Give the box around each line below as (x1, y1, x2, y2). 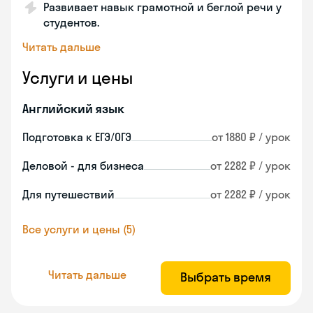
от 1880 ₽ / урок (212, 130, 291, 144)
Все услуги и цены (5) (22, 222, 136, 236)
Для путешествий (22, 187, 115, 201)
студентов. (43, 15, 99, 29)
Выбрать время (180, 269, 271, 285)
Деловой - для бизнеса (22, 159, 144, 173)
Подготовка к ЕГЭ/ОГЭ (22, 130, 131, 144)
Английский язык (22, 101, 124, 117)
